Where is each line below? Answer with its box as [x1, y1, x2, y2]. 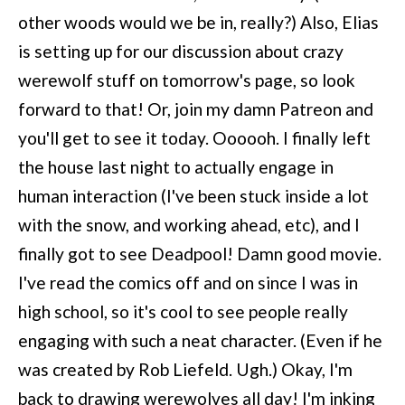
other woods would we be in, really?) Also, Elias [18, 11, 379, 33]
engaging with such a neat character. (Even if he [18, 329, 382, 351]
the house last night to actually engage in [18, 155, 334, 177]
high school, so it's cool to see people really [18, 300, 348, 322]
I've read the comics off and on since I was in [18, 271, 358, 293]
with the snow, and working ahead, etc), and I [18, 213, 360, 235]
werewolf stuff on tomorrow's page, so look [18, 69, 355, 90]
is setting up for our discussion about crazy [18, 40, 344, 61]
